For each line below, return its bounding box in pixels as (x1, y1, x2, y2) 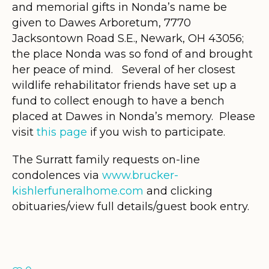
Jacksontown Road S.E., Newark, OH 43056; (12, 31, 244, 45)
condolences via (12, 168, 102, 182)
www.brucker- (102, 168, 178, 182)
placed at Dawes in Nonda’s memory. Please (12, 109, 255, 123)
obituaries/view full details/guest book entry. (12, 199, 249, 213)
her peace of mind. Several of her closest (12, 62, 235, 76)
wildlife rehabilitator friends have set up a (12, 78, 237, 92)
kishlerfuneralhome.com (12, 184, 144, 198)
